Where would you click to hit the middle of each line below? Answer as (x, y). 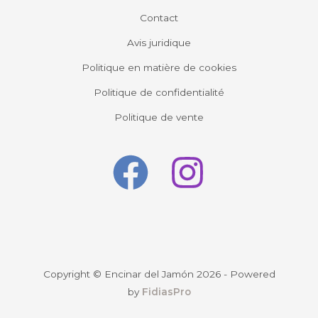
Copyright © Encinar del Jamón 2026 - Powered (159, 274)
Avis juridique (159, 43)
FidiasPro (166, 292)
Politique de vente (159, 117)
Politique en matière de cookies (159, 68)
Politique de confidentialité (159, 93)
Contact (159, 18)
